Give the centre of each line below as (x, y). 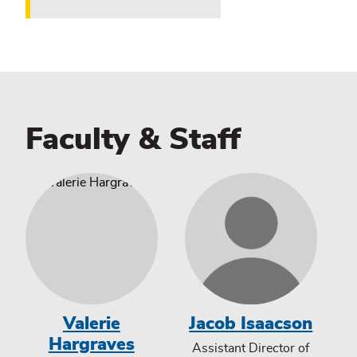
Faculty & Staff (133, 140)
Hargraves (91, 345)
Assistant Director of (251, 348)
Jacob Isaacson (251, 324)
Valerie (91, 324)
